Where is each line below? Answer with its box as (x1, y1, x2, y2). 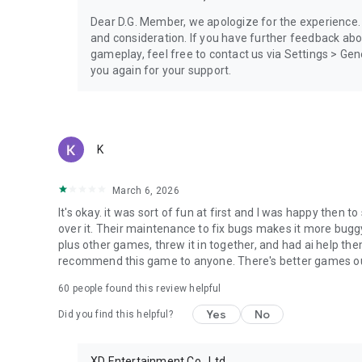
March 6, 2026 (112, 184, 179, 196)
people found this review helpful (69, 282, 221, 294)
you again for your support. (90, 63, 232, 77)
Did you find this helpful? (58, 308, 173, 320)
